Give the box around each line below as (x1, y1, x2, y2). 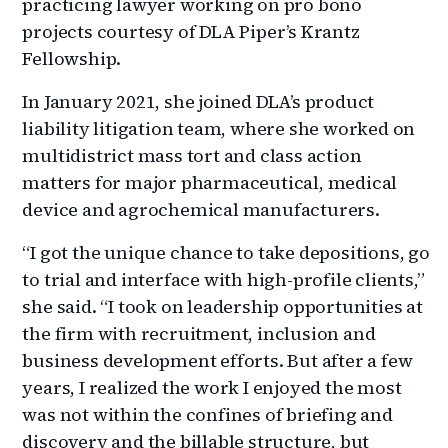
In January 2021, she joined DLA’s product (22, 89, 375, 115)
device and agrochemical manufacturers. (22, 197, 380, 223)
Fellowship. (22, 46, 122, 72)
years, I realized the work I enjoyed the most (22, 375, 402, 401)
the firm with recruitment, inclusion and (22, 321, 376, 347)
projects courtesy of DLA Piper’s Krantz (22, 19, 360, 45)
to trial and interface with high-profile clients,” (22, 267, 425, 293)
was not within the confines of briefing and (22, 402, 393, 428)
